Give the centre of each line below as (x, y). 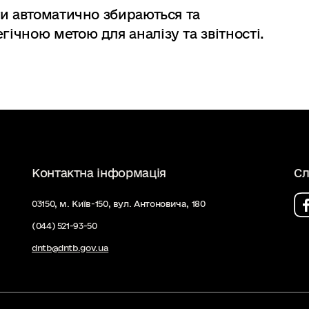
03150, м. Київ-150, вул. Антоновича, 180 (119, 203)
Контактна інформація (99, 173)
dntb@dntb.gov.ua (70, 248)
